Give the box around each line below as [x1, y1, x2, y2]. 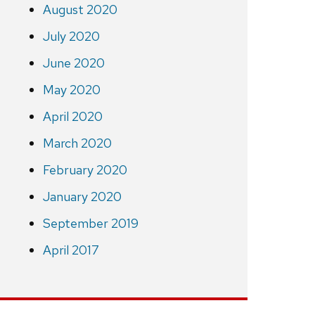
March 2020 [42, 135, 112, 152]
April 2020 [42, 108, 103, 125]
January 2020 [42, 188, 122, 205]
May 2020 [42, 82, 101, 98]
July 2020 [42, 28, 100, 45]
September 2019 [42, 215, 139, 232]
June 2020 [42, 55, 105, 72]
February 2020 [42, 162, 127, 179]
